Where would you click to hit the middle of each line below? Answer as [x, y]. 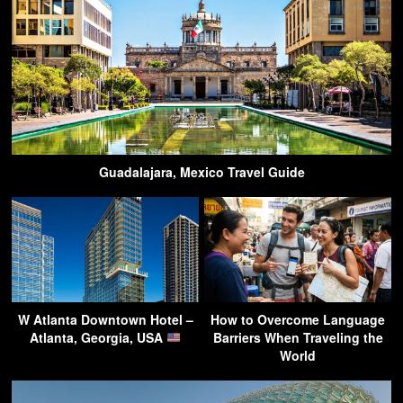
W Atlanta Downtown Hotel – [105, 319]
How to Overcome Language [298, 319]
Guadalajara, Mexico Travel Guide [201, 172]
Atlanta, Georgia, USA [99, 337]
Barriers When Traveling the [298, 337]
